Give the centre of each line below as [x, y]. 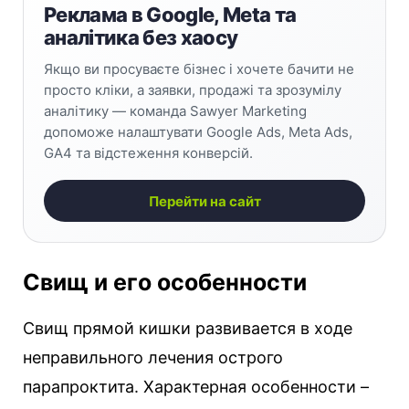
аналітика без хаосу [141, 38]
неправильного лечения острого [153, 358]
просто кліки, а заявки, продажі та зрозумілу [193, 90]
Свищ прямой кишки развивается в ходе [188, 329]
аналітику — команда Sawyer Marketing [175, 111]
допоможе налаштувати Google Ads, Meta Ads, [198, 132]
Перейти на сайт [204, 201]
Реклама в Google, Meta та [170, 15]
